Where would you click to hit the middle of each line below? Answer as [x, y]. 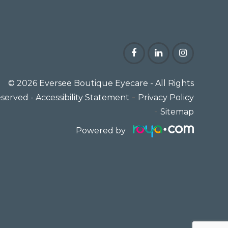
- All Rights [172, 83]
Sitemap [177, 111]
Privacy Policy [166, 97]
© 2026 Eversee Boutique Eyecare [79, 83]
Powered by [101, 130]
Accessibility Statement [82, 97]
